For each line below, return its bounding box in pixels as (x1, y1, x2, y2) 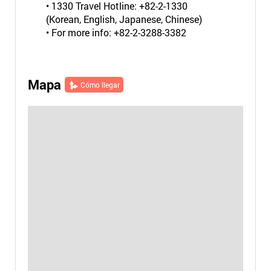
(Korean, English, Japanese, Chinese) (45, 13, 202, 25)
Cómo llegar (80, 80, 120, 90)
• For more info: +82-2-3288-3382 (45, 26, 186, 39)
